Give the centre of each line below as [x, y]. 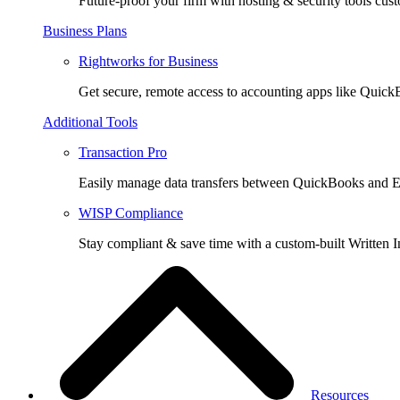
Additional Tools [90, 122]
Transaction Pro [123, 152]
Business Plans [85, 31]
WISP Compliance [131, 213]
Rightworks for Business [148, 61]
